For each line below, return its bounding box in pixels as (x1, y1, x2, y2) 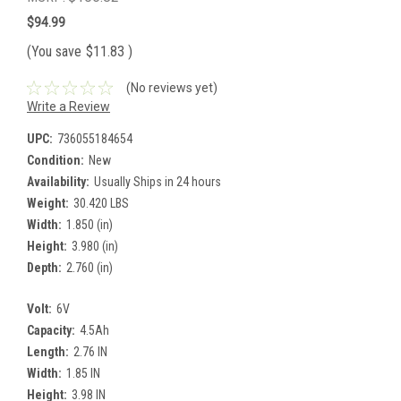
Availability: (27, 174, 90, 189)
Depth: (27, 260, 62, 275)
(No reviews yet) (125, 80, 218, 95)
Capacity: (27, 322, 75, 337)
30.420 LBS (73, 195, 129, 210)
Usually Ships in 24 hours (93, 174, 221, 189)
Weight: (27, 195, 69, 210)
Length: (27, 344, 69, 359)
